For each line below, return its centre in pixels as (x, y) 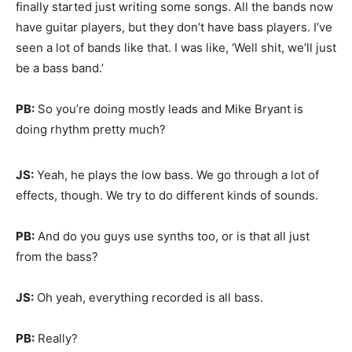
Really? (56, 338)
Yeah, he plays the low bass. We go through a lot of (176, 175)
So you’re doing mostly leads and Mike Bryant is (169, 109)
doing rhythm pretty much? (91, 129)
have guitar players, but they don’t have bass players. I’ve (174, 27)
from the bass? (57, 257)
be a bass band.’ (60, 68)
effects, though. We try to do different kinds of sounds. (167, 195)
